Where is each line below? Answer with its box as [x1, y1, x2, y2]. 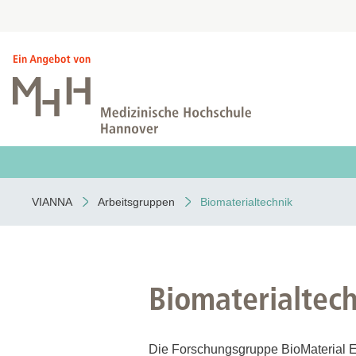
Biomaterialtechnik [200, 195, 292, 208]
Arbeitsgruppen [98, 195, 175, 208]
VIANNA [32, 195, 72, 208]
